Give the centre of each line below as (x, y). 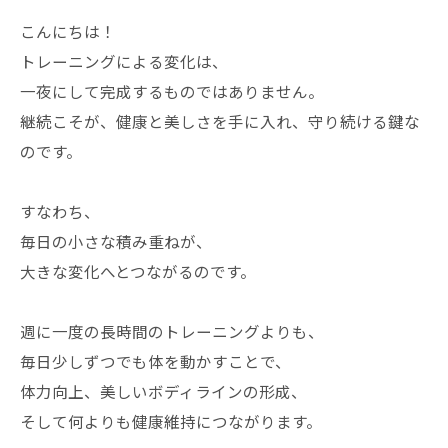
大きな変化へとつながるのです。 (138, 271)
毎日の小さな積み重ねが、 (116, 241)
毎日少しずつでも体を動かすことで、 (155, 361)
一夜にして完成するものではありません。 (172, 91)
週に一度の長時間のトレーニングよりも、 (172, 331)
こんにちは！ (68, 31)
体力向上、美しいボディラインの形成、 (163, 391)
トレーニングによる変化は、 (124, 61)
